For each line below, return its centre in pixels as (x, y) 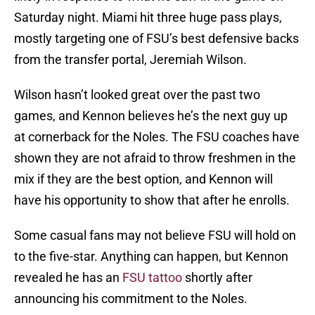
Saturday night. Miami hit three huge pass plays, (148, 18)
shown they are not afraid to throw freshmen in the (155, 158)
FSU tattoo (152, 278)
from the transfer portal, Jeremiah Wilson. (133, 60)
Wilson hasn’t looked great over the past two (137, 95)
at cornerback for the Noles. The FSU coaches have (157, 137)
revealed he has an (68, 278)
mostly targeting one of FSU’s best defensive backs (156, 39)
